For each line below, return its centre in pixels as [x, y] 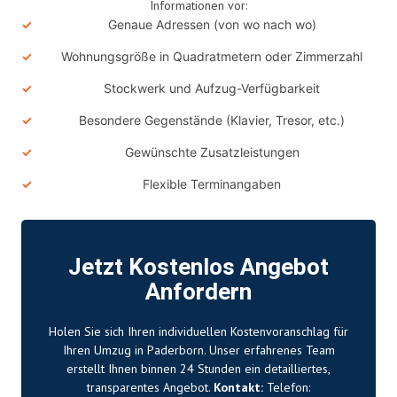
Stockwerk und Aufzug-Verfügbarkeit [212, 88]
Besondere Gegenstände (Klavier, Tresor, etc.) [212, 120]
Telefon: [287, 387]
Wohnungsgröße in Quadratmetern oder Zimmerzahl [212, 56]
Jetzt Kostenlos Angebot [198, 267]
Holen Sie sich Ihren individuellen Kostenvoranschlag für [198, 331]
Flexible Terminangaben [212, 183]
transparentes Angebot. [150, 387]
